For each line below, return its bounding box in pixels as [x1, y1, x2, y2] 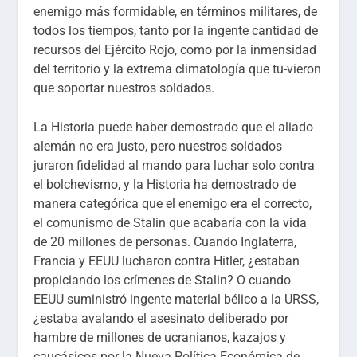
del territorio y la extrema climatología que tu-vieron [33, 61, 322, 76]
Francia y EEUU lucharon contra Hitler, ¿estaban [33, 253, 300, 269]
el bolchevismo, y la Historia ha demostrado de [33, 177, 296, 193]
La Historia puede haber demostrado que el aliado [33, 120, 314, 135]
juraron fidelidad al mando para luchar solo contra [33, 158, 316, 174]
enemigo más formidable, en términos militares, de [33, 3, 318, 19]
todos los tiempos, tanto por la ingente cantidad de [33, 22, 319, 38]
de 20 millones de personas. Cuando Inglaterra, [33, 234, 297, 250]
